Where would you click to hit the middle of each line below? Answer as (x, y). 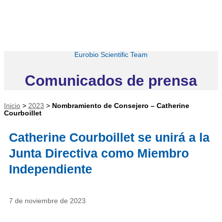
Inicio (12, 106)
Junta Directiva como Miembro (99, 153)
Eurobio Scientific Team (111, 55)
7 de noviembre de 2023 (47, 201)
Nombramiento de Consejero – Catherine (121, 106)
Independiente (51, 169)
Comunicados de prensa (111, 80)
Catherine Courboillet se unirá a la (109, 138)
